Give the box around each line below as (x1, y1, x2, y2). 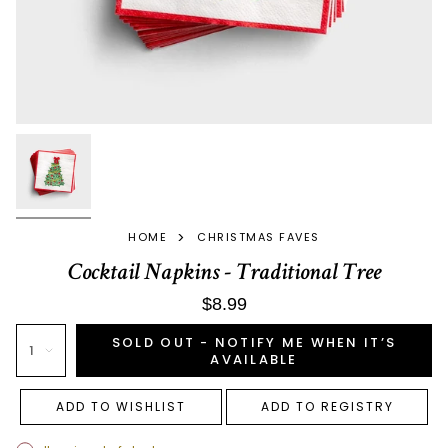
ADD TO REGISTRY (260, 398, 394, 416)
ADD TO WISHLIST (56, 398, 186, 416)
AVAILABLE (210, 349, 298, 369)
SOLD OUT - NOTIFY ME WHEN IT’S (111, 332, 397, 352)
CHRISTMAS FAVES (197, 229, 320, 246)
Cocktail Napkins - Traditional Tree (67, 256, 381, 288)
